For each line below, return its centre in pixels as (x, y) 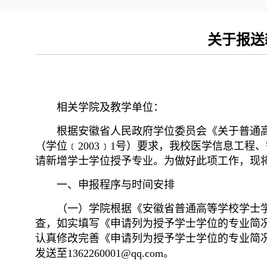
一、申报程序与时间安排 (116, 185)
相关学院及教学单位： (110, 108)
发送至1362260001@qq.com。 (105, 254)
